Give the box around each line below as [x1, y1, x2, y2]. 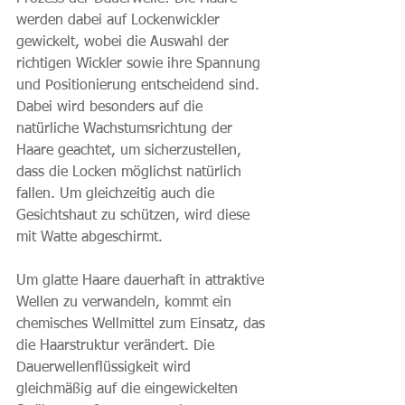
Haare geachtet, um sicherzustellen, [16, 143, 246, 158]
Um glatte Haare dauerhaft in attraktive [16, 273, 268, 288]
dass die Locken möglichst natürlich [16, 165, 246, 180]
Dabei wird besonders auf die [16, 99, 207, 115]
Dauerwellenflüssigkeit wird [16, 360, 195, 375]
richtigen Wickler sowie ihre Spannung [16, 56, 265, 71]
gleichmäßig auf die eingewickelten [16, 381, 242, 397]
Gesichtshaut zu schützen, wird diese [16, 208, 254, 223]
